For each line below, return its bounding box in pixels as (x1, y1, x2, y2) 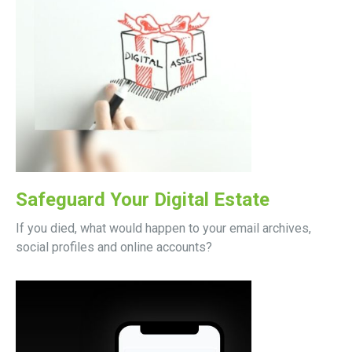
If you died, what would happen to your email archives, (16, 220, 311, 236)
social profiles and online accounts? (16, 239, 212, 255)
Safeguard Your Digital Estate (16, 188, 269, 211)
